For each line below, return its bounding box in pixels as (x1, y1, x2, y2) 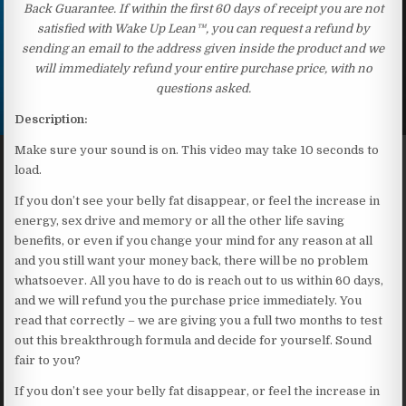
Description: (14, 111, 89, 126)
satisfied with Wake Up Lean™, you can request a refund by (36, 21, 370, 35)
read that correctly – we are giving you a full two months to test (14, 313, 383, 327)
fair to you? (14, 353, 82, 367)
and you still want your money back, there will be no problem (14, 253, 369, 267)
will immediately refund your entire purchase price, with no (34, 61, 372, 75)
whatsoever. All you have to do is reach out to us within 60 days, (14, 273, 384, 287)
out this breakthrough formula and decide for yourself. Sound (14, 333, 372, 347)
